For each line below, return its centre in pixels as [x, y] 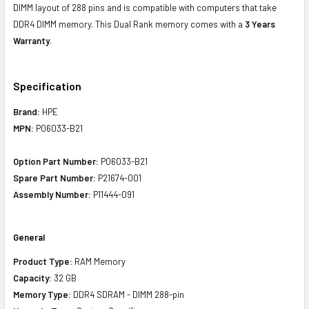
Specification [47, 86]
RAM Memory [99, 261]
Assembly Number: [52, 194]
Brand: [27, 111]
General [29, 237]
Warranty [31, 40]
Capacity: [32, 278]
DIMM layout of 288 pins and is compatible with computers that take [145, 7]
